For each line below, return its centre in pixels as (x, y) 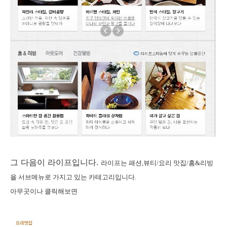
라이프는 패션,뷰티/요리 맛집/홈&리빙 (157, 163)
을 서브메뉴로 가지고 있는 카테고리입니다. (73, 177)
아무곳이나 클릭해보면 (45, 191)
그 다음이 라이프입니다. (55, 162)
